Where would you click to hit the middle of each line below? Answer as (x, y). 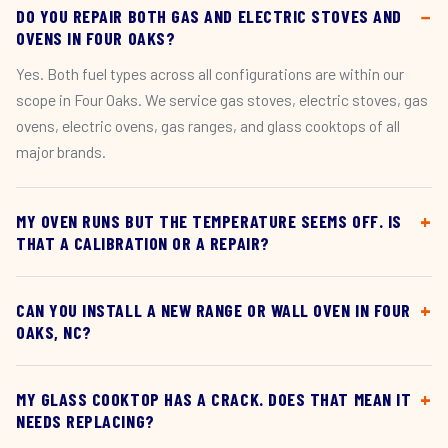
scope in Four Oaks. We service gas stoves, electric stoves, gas (222, 99)
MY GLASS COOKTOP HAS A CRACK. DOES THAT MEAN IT (214, 399)
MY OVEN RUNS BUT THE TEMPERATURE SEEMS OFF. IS (209, 221)
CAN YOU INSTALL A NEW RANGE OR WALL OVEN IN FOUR (213, 310)
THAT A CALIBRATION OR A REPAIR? (143, 243)
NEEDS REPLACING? (85, 421)
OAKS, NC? (54, 332)
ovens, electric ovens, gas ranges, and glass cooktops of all (208, 125)
